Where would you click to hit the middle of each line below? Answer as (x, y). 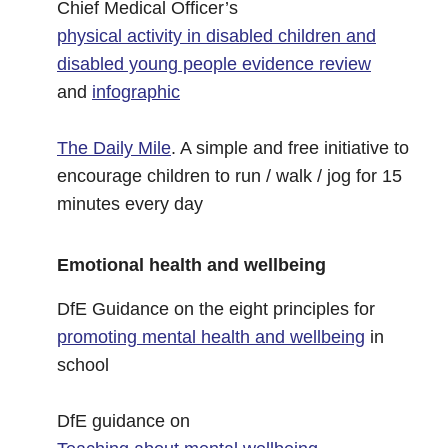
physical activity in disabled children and (216, 36)
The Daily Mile (114, 148)
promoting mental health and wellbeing (211, 337)
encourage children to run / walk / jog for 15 (229, 176)
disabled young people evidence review (214, 64)
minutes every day (130, 204)
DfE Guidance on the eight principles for (216, 309)
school (83, 365)
